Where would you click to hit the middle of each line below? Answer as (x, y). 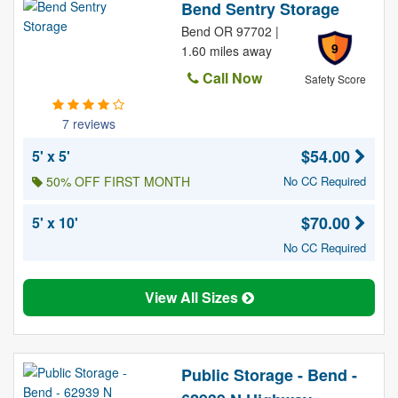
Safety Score (335, 79)
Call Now (230, 78)
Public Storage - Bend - (269, 375)
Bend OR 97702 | (230, 31)
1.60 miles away (226, 51)
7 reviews (88, 123)
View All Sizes (193, 297)
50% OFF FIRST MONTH (116, 181)
